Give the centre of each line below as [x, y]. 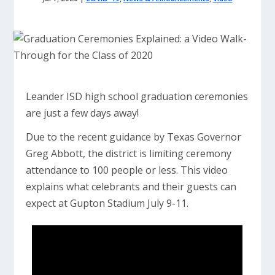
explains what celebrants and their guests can [131, 187]
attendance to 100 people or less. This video [127, 170]
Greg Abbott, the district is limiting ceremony [129, 153]
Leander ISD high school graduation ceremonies [137, 96]
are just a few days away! [83, 113]
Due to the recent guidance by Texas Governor [134, 137]
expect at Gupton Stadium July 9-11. [107, 203]
